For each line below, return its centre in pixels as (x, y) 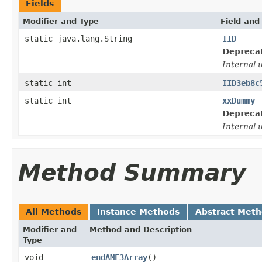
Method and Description (141, 229)
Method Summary (132, 173)
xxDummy (239, 100)
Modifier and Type (61, 21)
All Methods (54, 211)
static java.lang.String (78, 38)
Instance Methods (138, 211)
